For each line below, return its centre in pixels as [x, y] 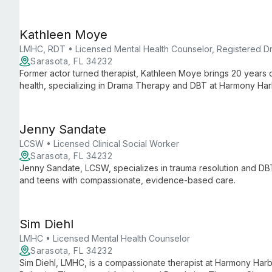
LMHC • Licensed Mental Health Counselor [105, 238]
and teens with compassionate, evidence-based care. [127, 180]
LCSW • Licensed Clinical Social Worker [99, 144]
